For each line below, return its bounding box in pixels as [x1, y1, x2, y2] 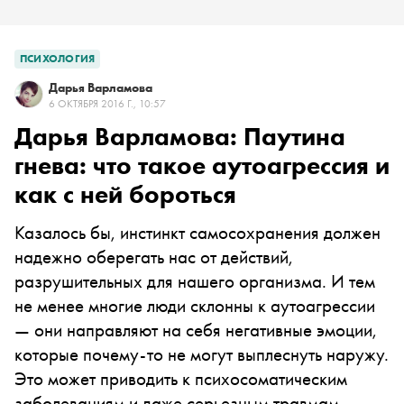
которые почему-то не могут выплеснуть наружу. [14, 342, 389, 366]
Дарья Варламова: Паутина [14, 121, 345, 152]
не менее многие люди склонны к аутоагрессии [14, 293, 375, 317]
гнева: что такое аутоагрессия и [14, 150, 390, 181]
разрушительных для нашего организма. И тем [14, 269, 375, 293]
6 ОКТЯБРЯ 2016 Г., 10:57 [49, 96, 166, 111]
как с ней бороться [14, 179, 236, 210]
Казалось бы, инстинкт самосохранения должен [14, 220, 381, 244]
